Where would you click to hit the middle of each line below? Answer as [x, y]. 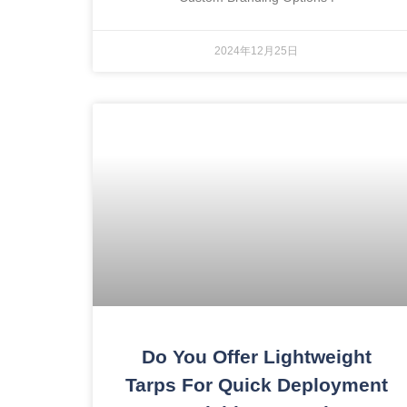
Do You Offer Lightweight [256, 356]
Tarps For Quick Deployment [256, 384]
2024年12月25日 [256, 51]
